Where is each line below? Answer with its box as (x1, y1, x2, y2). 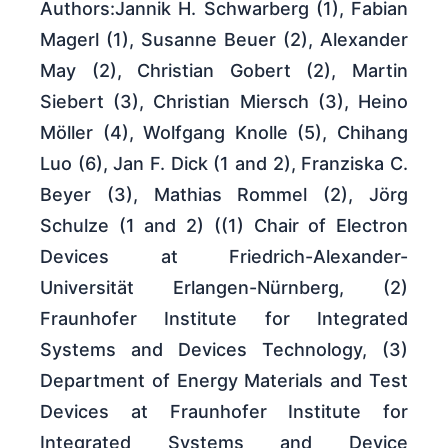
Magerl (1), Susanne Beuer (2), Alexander (40, 29, 408, 51)
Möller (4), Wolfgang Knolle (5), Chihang (40, 122, 408, 144)
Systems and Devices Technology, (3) (40, 339, 408, 361)
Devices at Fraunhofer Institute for (40, 401, 408, 423)
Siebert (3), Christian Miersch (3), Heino (40, 91, 408, 113)
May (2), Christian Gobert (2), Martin (40, 60, 408, 82)
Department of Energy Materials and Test (40, 370, 408, 392)
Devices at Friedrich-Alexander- (40, 246, 408, 268)
